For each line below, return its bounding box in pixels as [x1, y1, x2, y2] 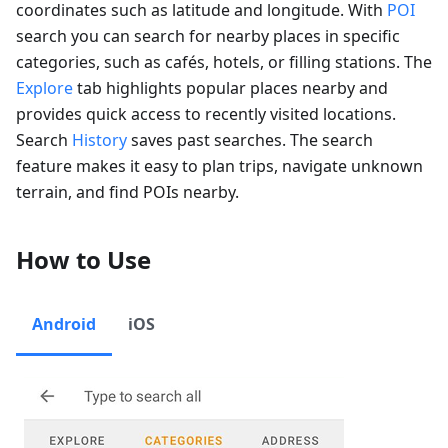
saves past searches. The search [127, 129, 373, 151]
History [72, 129, 127, 151]
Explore [16, 77, 73, 99]
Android [32, 313, 96, 335]
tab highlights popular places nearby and [73, 77, 388, 99]
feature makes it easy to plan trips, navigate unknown [16, 155, 423, 177]
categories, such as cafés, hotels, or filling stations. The [16, 51, 432, 73]
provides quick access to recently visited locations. [16, 103, 396, 125]
